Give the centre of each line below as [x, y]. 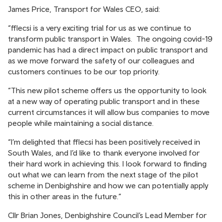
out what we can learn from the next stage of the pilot [103, 174]
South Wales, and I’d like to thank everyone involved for [104, 153]
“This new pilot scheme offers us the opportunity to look [107, 90]
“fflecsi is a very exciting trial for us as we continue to [100, 28]
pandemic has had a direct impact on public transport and [108, 50]
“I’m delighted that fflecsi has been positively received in [104, 142]
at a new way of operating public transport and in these [104, 101]
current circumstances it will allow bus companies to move [109, 112]
